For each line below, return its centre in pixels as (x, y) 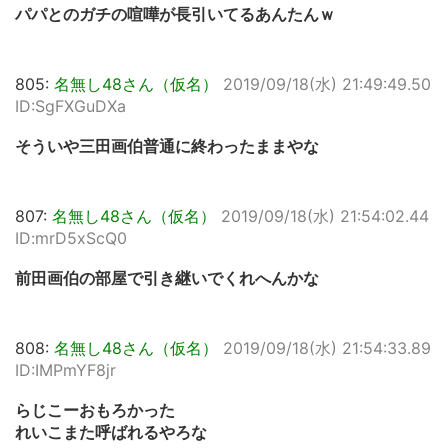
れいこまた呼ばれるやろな (111, 432)
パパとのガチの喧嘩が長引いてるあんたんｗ (175, 14)
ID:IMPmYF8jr (65, 370)
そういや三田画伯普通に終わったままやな (167, 146)
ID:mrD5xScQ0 (71, 238)
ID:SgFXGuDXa (70, 106)
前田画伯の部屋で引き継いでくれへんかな (167, 278)
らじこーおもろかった (95, 410)
